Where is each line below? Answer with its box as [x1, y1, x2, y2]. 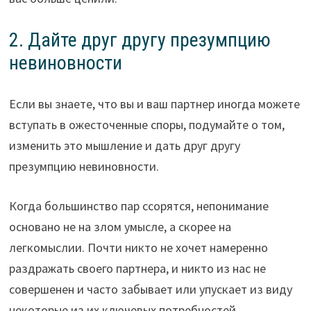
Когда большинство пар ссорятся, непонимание [8, 198, 269, 215]
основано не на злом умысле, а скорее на [8, 219, 231, 235]
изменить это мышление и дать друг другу [8, 137, 240, 154]
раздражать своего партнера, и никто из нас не [8, 260, 266, 277]
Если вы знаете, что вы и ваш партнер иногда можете [8, 96, 300, 112]
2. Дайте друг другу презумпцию [8, 28, 271, 52]
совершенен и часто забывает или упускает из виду [8, 281, 292, 298]
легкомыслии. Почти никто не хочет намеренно [8, 239, 268, 256]
